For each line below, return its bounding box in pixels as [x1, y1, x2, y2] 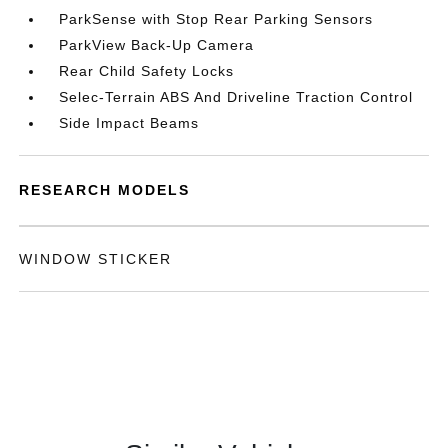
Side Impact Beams [59, 115, 200, 131]
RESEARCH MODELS [19, 182, 191, 198]
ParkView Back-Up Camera [59, 37, 255, 53]
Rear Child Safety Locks [59, 63, 235, 79]
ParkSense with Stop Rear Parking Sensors [59, 11, 374, 27]
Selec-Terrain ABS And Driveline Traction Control [59, 89, 414, 105]
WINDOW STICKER [19, 251, 173, 267]
